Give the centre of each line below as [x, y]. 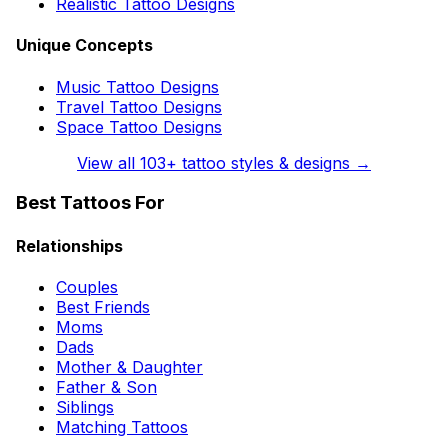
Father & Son [106, 386]
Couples [87, 286]
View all [108, 162]
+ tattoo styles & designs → [268, 162]
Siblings [85, 406]
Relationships [69, 245]
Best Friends [103, 306]
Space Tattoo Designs [139, 126]
